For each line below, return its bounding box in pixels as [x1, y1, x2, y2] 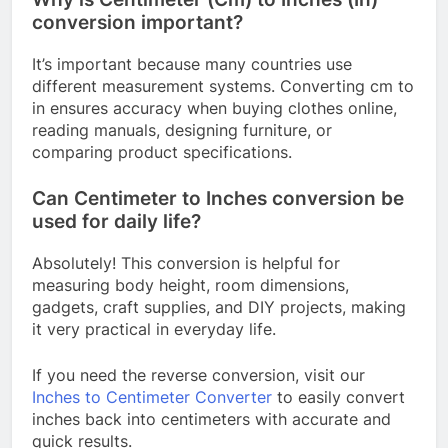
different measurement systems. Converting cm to [32, 76, 414, 97]
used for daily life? [32, 210, 201, 234]
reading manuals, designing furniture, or [32, 120, 332, 141]
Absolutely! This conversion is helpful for [32, 252, 340, 273]
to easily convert [272, 386, 405, 407]
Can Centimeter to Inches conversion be [32, 187, 404, 211]
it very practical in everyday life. [32, 318, 276, 339]
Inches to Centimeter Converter [32, 386, 272, 407]
